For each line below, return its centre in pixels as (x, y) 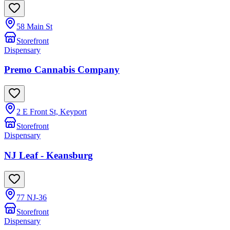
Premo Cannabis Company (62, 70)
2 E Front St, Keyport (52, 112)
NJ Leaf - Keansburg (49, 155)
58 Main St (34, 26)
